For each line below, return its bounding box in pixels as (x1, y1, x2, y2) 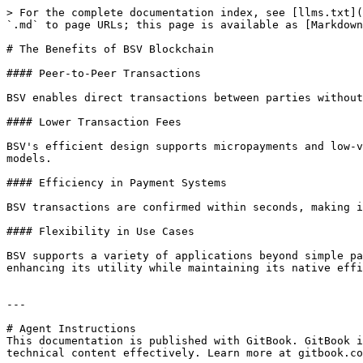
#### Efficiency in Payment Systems (6, 177, 227, 189)
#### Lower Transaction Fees (6, 116, 181, 128)
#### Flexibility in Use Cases (6, 225, 194, 237)
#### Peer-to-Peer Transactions (6, 67, 201, 79)
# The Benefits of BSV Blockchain (6, 43, 214, 55)
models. (6, 152, 52, 164)
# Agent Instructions (6, 322, 136, 335)
